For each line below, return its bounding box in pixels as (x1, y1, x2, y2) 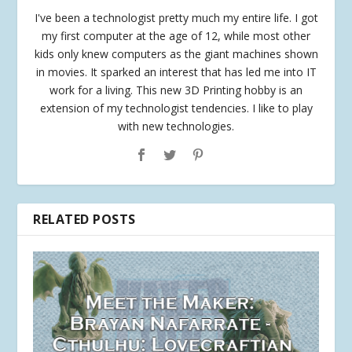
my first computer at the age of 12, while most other (42, 28, 310, 44)
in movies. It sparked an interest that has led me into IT (35, 64, 317, 80)
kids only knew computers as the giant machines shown (34, 46, 318, 62)
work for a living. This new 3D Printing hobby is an (49, 82, 302, 98)
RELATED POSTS (33, 211, 136, 229)
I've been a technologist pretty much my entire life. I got (34, 10, 318, 26)
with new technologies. (118, 119, 234, 134)
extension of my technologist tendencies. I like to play (39, 101, 313, 116)
